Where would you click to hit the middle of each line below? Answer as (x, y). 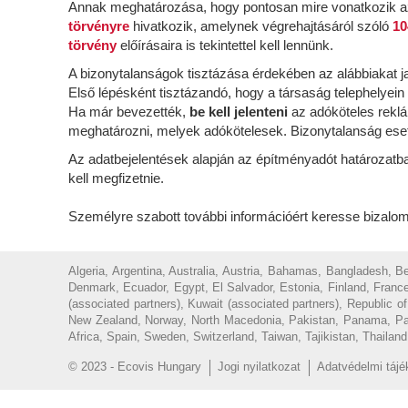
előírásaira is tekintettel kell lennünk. (225, 45)
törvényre (99, 25)
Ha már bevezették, (129, 111)
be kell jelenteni (240, 111)
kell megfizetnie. (118, 178)
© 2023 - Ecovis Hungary (135, 366)
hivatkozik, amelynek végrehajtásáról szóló (261, 25)
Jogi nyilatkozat (259, 366)
